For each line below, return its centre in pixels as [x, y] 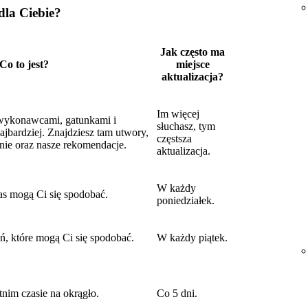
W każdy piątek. [192, 238]
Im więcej [178, 114]
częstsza [174, 139]
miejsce [192, 65]
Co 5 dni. [177, 294]
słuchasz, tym [186, 126]
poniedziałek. [186, 201]
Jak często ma [192, 52]
